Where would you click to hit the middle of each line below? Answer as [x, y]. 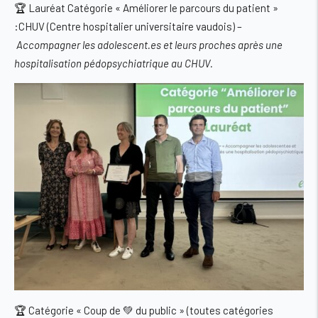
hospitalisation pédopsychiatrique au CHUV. [114, 64]
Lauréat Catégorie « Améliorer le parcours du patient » [153, 8]
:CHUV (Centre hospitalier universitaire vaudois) [125, 27]
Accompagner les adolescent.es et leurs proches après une [149, 45]
